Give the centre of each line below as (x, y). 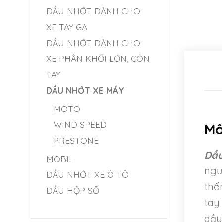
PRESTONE (76, 140)
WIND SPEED (80, 124)
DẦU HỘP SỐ (73, 190)
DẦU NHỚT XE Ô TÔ (87, 174)
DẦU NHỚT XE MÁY (85, 90)
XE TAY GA (67, 27)
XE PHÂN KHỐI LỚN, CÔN (98, 58)
